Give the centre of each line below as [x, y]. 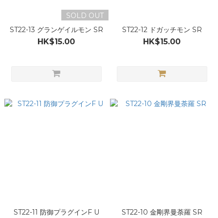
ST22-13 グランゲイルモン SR [56, 30]
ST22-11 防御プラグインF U [56, 212]
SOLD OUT [85, 16]
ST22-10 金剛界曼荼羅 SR [162, 212]
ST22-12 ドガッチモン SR [162, 30]
